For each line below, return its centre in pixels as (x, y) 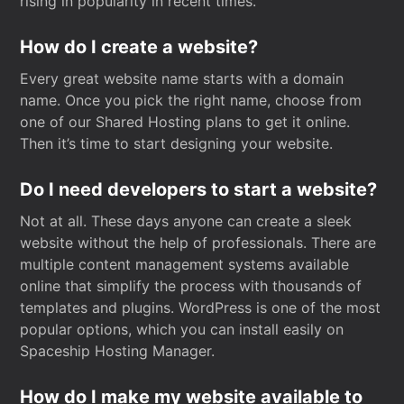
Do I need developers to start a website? (199, 189)
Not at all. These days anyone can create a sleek (186, 221)
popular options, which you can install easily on (182, 329)
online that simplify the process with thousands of (191, 286)
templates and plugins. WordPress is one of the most (201, 308)
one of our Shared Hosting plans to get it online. (185, 122)
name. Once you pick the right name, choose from (191, 100)
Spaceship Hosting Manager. (118, 351)
